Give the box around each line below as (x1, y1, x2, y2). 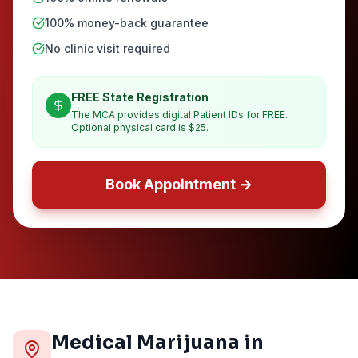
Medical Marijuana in (51, 331, 264, 355)
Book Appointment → (105, 176, 253, 193)
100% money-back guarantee (45, 16, 209, 30)
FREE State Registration (71, 90, 209, 104)
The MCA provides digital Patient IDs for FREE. (71, 109, 288, 121)
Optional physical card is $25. (71, 121, 209, 133)
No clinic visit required (45, 42, 170, 55)
